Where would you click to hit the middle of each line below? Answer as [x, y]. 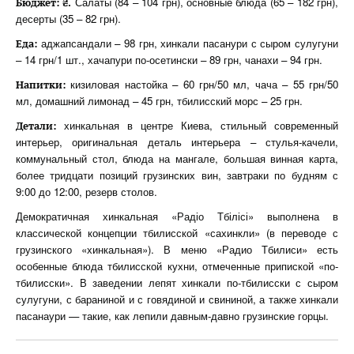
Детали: [36, 126]
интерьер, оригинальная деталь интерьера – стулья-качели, [177, 142]
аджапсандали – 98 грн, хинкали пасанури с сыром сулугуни [188, 43]
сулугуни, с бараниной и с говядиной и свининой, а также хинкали [177, 299]
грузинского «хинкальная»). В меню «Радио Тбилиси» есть [177, 249]
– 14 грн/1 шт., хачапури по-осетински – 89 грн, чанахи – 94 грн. [169, 60]
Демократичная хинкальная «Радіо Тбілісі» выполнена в [177, 216]
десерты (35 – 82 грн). [68, 19]
